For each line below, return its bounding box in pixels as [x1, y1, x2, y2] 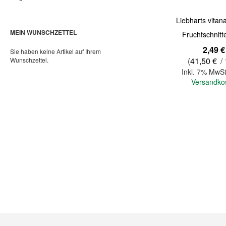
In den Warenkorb [130, 113, 186, 123]
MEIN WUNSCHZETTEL [10, 27, 77, 37]
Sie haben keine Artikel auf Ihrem [10, 46, 101, 55]
